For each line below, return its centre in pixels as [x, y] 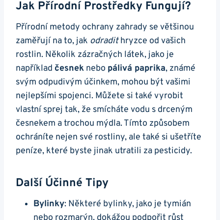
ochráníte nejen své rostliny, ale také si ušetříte [109, 137]
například [35, 69]
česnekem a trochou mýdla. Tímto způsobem [103, 124]
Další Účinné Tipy [62, 183]
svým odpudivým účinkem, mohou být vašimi [103, 82]
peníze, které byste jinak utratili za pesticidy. [104, 151]
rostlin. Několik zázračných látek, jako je [95, 55]
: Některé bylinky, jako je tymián [128, 204]
